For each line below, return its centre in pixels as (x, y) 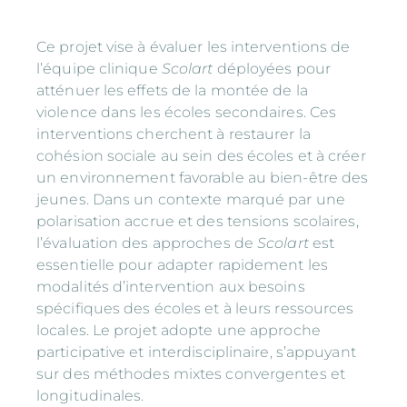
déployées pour (272, 69)
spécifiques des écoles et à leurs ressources (195, 309)
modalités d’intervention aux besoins (171, 287)
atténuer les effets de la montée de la (172, 91)
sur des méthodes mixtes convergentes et (191, 374)
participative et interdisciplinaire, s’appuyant (196, 352)
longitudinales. (90, 396)
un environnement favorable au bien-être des (203, 178)
